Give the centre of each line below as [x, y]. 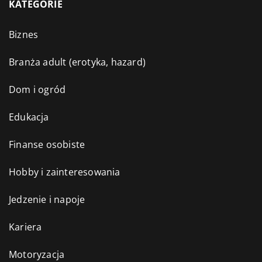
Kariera [25, 227]
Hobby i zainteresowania [65, 172]
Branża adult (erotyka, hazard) [77, 62]
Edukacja [29, 117]
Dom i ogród [37, 90]
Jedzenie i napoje [47, 200]
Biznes [24, 35]
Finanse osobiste [47, 145]
